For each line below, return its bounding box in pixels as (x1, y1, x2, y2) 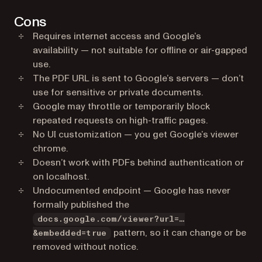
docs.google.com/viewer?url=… (37, 215, 185, 223)
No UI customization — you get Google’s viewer (33, 128, 239, 141)
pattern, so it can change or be (111, 226, 247, 239)
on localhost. (33, 170, 89, 183)
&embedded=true (33, 229, 107, 237)
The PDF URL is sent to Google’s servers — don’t (33, 72, 244, 85)
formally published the (33, 198, 129, 211)
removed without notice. (33, 240, 138, 253)
